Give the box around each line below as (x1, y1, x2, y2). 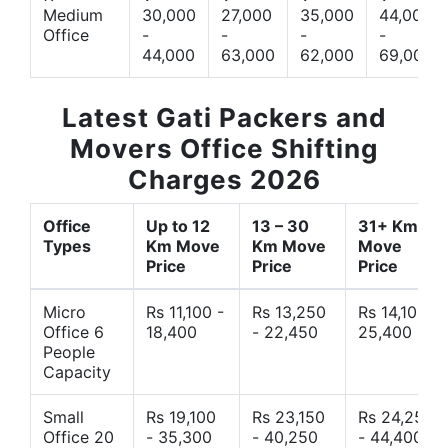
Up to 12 (146, 216, 210, 237)
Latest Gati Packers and (61, 102, 387, 134)
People (43, 342, 95, 363)
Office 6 (43, 322, 104, 343)
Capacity (43, 362, 111, 383)
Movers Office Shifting (70, 133, 378, 165)
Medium (43, 5, 103, 26)
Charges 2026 (127, 164, 321, 196)
